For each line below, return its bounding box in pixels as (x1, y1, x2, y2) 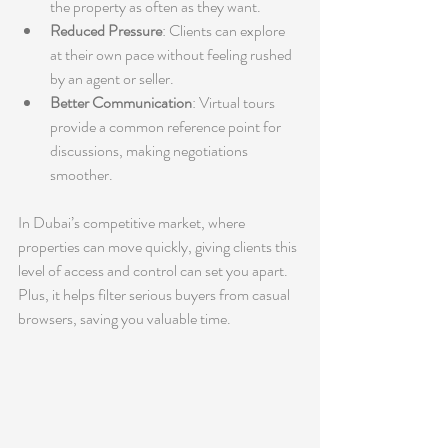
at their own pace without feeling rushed (50, 42, 295, 66)
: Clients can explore (162, 18, 288, 42)
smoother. (50, 162, 113, 186)
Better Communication (50, 90, 192, 114)
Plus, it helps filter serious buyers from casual (18, 282, 293, 306)
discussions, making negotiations (50, 138, 251, 162)
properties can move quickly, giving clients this (18, 234, 300, 258)
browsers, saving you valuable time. (18, 306, 231, 330)
